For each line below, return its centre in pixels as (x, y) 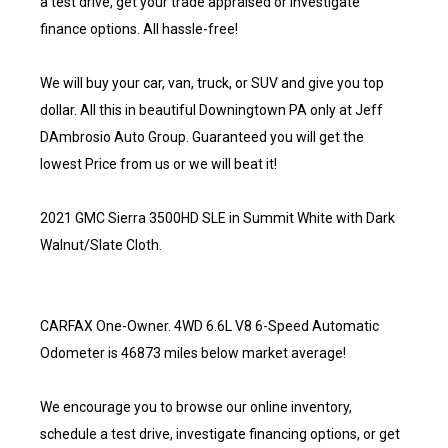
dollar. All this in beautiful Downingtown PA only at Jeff (211, 110)
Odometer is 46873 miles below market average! (193, 353)
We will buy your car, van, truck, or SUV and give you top (212, 83)
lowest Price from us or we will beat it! (158, 164)
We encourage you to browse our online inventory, (196, 407)
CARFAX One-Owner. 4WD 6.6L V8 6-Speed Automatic (209, 326)
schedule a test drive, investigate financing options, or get (220, 434)
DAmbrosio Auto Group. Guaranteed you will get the (202, 137)
